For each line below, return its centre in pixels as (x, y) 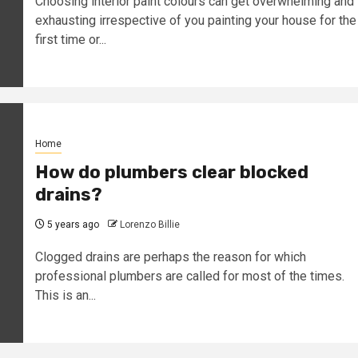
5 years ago (72, 224)
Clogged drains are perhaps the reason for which (170, 257)
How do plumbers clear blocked (171, 172)
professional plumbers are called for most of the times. (189, 276)
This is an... (65, 295)
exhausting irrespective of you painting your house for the (195, 20)
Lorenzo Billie (149, 224)
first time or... (70, 39)
